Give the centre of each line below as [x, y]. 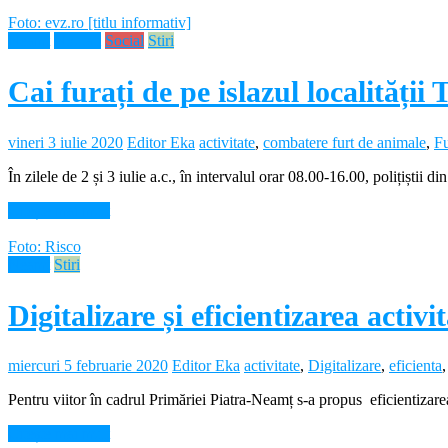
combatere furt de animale [344, 142]
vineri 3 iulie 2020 [65, 142]
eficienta [415, 366]
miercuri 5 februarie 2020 [88, 366]
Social [124, 40]
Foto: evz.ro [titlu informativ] [99, 22]
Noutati [77, 40]
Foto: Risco [44, 246]
